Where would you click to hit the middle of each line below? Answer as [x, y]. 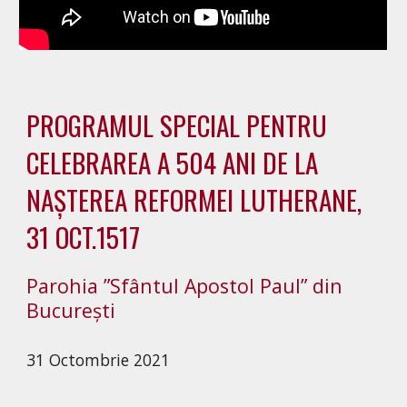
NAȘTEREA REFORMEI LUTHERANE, [194, 199]
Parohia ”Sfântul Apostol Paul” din [185, 285]
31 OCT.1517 [84, 236]
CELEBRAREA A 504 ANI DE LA [173, 162]
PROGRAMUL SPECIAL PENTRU [177, 124]
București [71, 310]
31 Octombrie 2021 [99, 359]
